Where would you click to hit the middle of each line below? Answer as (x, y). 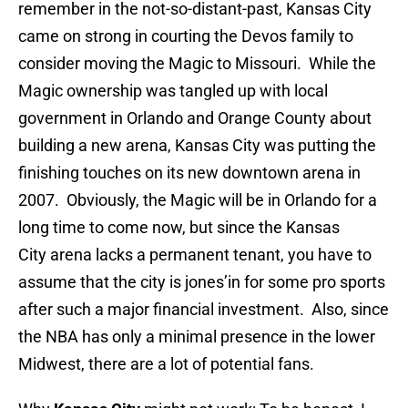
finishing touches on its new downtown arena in (189, 173)
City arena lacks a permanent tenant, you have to (195, 255)
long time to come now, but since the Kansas (179, 228)
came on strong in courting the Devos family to (186, 36)
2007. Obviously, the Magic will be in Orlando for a (198, 200)
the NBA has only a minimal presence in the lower (197, 337)
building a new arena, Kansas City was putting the (197, 146)
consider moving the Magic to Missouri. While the (197, 64)
